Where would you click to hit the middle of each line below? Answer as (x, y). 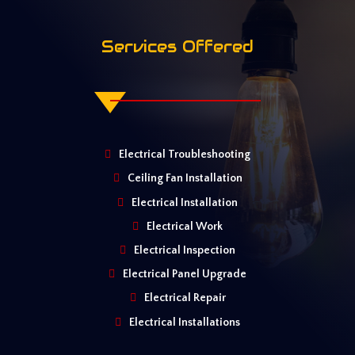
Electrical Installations (185, 322)
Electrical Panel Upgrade (185, 275)
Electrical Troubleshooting (185, 155)
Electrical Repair (185, 298)
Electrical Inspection (185, 250)
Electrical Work (185, 226)
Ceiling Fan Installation (185, 179)
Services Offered (177, 47)
